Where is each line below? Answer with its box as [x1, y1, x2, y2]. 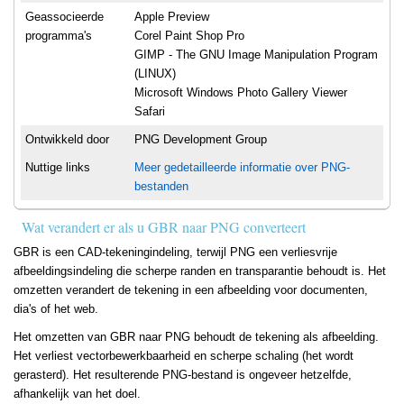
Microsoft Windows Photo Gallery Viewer [134, 86, 347, 100]
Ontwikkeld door [25, 133, 109, 147]
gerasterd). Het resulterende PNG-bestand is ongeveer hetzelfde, [14, 368, 352, 382]
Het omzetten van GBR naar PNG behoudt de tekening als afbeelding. [14, 330, 379, 344]
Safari [134, 105, 165, 119]
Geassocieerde [25, 10, 104, 24]
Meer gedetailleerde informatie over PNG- [134, 161, 350, 175]
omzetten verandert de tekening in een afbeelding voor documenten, [14, 283, 368, 298]
